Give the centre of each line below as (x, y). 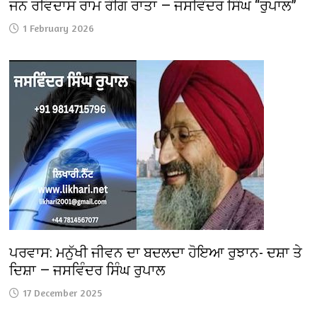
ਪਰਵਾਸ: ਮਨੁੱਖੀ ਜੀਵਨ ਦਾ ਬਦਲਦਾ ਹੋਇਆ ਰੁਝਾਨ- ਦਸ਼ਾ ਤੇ (156, 252)
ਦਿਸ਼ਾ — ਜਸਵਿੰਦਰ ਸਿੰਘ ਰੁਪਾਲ (88, 270)
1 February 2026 (59, 28)
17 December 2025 (63, 292)
